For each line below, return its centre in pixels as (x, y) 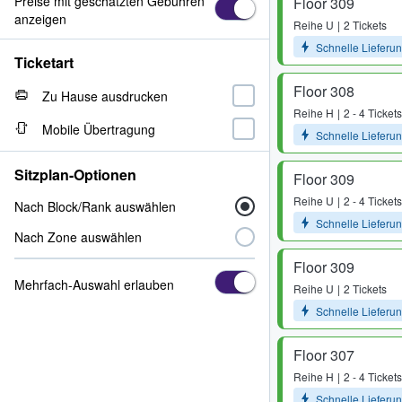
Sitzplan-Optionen (75, 175)
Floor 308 (324, 91)
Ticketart (44, 62)
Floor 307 (324, 355)
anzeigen (40, 19)
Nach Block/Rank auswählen (95, 206)
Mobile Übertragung (99, 129)
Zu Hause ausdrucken (105, 96)
